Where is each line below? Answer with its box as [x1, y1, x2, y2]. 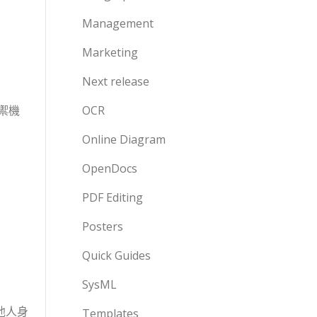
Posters [82, 219, 123, 234]
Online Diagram [82, 132, 166, 147]
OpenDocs [82, 161, 137, 176]
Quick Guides [82, 248, 151, 263]
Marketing [82, 45, 138, 60]
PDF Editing [82, 190, 143, 205]
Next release [82, 74, 149, 89]
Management [82, 16, 154, 31]
